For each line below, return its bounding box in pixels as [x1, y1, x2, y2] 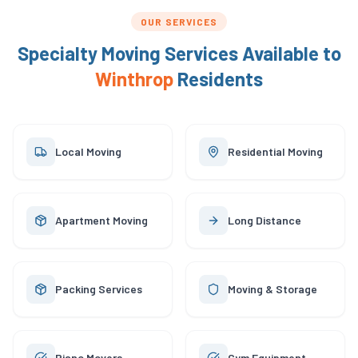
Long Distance [228, 213, 301, 227]
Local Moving [55, 145, 121, 158]
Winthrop [95, 67, 173, 90]
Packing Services [55, 282, 142, 296]
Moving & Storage [228, 282, 317, 296]
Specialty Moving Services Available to [17, 42, 341, 65]
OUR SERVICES [140, 16, 218, 27]
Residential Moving [228, 145, 323, 158]
